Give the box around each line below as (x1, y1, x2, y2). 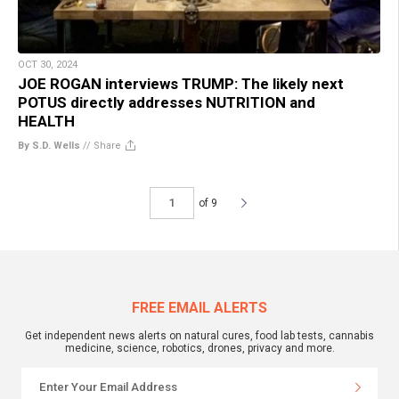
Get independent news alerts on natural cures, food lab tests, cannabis (25, 329, 374, 342)
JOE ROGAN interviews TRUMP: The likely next (18, 74, 344, 93)
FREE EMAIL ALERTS (132, 298, 267, 316)
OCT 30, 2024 (18, 58, 77, 70)
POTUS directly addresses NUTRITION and (18, 93, 315, 111)
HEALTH (18, 111, 75, 130)
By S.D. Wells (18, 139, 80, 151)
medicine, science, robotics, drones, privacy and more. (64, 341, 335, 354)
